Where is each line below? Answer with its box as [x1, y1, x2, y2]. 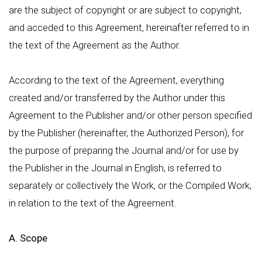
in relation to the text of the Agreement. [9, 197, 177, 209]
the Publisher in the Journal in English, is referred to [9, 162, 222, 174]
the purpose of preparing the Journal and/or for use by [9, 144, 239, 156]
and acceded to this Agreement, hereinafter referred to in [9, 22, 249, 33]
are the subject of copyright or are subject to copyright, [9, 4, 242, 16]
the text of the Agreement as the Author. [9, 39, 181, 51]
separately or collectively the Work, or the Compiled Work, [9, 180, 251, 191]
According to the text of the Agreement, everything [9, 74, 224, 86]
